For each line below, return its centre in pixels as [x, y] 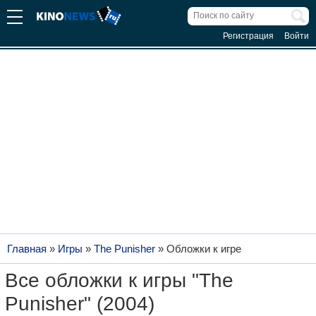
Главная [27, 249]
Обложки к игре [204, 249]
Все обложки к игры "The [119, 280]
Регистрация [248, 36]
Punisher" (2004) [80, 304]
